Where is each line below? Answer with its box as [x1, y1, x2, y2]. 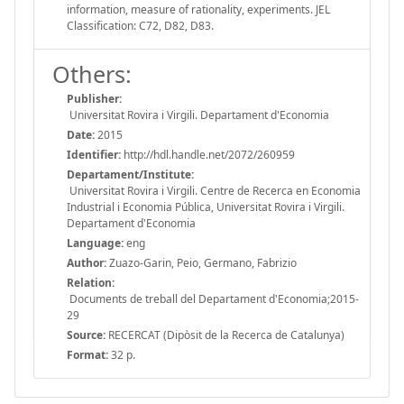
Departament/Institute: [67, 166, 194, 182]
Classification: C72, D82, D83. [67, 17, 214, 33]
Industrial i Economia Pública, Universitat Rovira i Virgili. [67, 198, 344, 215]
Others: [52, 58, 132, 89]
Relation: [67, 274, 115, 290]
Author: [67, 254, 106, 271]
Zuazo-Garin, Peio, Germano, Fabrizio [106, 254, 297, 271]
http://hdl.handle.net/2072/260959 [121, 146, 295, 162]
